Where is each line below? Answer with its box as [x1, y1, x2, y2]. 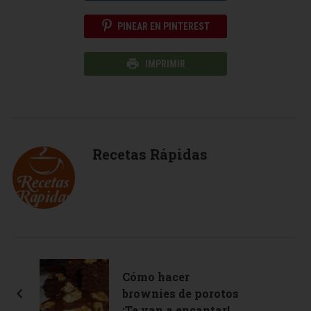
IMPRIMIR [145, 58, 185, 69]
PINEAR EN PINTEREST [117, 20, 210, 32]
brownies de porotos [121, 285, 239, 301]
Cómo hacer [121, 269, 190, 284]
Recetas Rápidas [92, 144, 208, 163]
